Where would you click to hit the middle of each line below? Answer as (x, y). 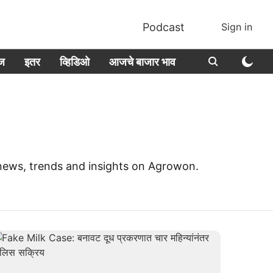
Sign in (237, 27)
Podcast (164, 27)
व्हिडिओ (75, 62)
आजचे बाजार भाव (143, 62)
